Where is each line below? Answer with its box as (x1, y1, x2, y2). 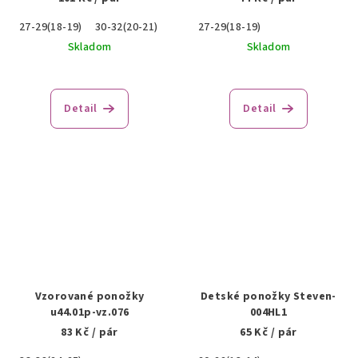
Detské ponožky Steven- (201, 288, 336, 304)
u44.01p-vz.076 (50, 304, 129, 320)
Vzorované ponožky (34, 288, 145, 304)
